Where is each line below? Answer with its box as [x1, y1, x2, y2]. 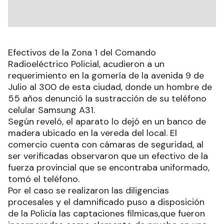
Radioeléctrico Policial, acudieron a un [8, 57, 164, 70]
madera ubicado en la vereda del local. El [8, 126, 177, 139]
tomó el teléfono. [8, 172, 82, 185]
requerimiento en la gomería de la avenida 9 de [8, 69, 204, 81]
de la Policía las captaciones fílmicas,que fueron [8, 207, 205, 219]
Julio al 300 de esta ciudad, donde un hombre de [8, 80, 212, 93]
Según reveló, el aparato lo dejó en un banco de [8, 115, 206, 127]
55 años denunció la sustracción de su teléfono [8, 92, 206, 104]
